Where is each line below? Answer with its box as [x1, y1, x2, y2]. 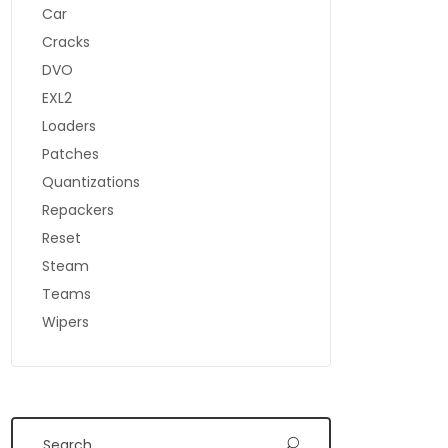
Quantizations [42, 172, 140, 192]
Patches [42, 144, 99, 164]
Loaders [42, 116, 96, 136]
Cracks [42, 32, 90, 52]
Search [11, 338, 73, 372]
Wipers [42, 312, 89, 332]
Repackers [42, 200, 114, 220]
